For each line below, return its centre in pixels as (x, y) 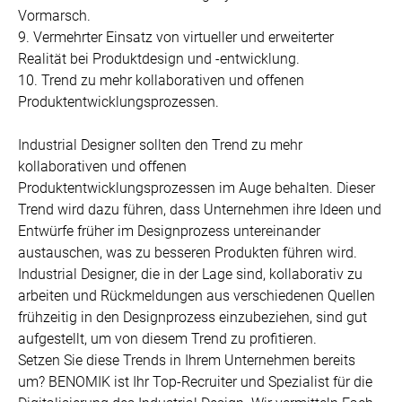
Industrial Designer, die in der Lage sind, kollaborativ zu (190, 274)
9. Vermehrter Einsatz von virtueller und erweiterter (176, 37)
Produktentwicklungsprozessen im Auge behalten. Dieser (197, 188)
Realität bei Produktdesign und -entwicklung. (159, 58)
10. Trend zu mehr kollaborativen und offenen (161, 80)
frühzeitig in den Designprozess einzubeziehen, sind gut (192, 317)
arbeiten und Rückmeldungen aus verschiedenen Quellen (197, 295)
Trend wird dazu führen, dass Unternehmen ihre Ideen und (200, 209)
